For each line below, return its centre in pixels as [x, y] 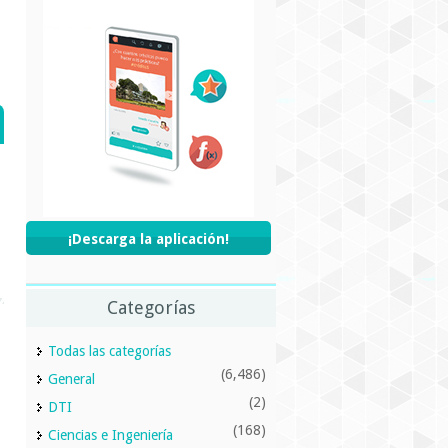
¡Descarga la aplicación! [148, 239]
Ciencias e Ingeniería [110, 435]
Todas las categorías [109, 351]
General [71, 379]
